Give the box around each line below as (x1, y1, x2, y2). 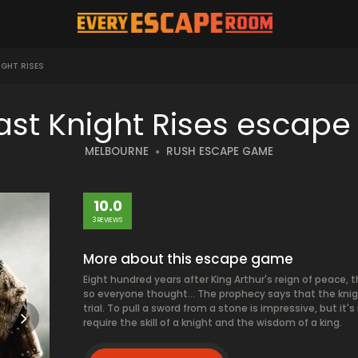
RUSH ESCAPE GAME (166, 144, 273, 159)
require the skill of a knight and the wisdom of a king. (83, 316, 342, 329)
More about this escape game (83, 249, 293, 268)
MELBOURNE (85, 144, 149, 159)
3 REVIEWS (93, 216, 122, 225)
